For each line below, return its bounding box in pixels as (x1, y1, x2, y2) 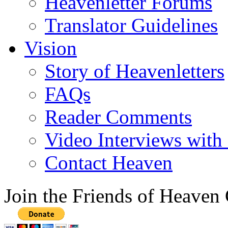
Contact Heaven (45, 151, 173, 174)
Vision (24, 37, 77, 59)
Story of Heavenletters (45, 60, 224, 82)
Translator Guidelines (45, 14, 218, 36)
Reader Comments (45, 105, 192, 128)
